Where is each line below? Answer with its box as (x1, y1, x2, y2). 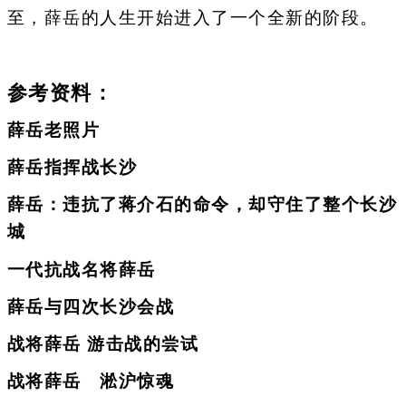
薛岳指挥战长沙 (6, 158, 137, 177)
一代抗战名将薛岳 (6, 259, 156, 279)
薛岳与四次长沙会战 (6, 296, 174, 316)
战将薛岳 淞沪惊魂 (6, 372, 174, 391)
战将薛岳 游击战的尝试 (6, 334, 198, 353)
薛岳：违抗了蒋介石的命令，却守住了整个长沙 (6, 195, 397, 215)
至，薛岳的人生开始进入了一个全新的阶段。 (6, 8, 379, 27)
